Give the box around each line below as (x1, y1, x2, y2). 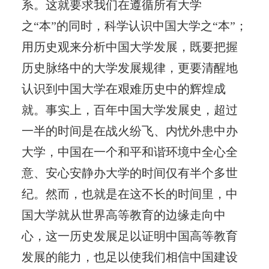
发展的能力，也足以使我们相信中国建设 (21, 250, 238, 264)
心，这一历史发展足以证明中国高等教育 (21, 229, 238, 243)
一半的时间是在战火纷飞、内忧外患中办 (21, 124, 238, 138)
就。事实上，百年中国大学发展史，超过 (21, 103, 238, 116)
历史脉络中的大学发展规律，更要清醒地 (21, 61, 238, 74)
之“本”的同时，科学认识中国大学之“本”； (21, 19, 247, 32)
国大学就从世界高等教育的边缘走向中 (21, 208, 226, 222)
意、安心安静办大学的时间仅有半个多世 (21, 166, 238, 180)
